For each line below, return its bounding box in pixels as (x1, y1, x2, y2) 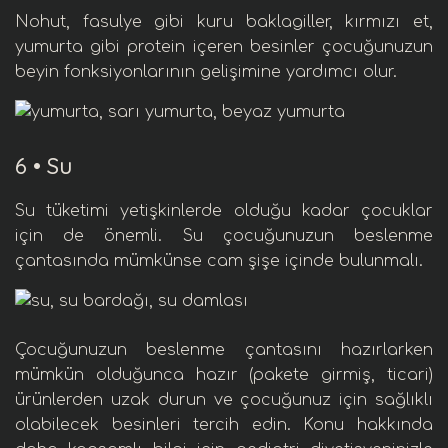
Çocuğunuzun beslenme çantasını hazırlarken (15, 341, 433, 359)
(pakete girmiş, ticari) (249, 366, 434, 384)
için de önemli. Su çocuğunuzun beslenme (15, 227, 433, 245)
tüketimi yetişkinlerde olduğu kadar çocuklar (35, 202, 433, 220)
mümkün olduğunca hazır (15, 366, 250, 384)
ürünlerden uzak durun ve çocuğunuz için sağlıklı (15, 391, 433, 409)
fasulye (82, 13, 142, 31)
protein (127, 38, 186, 56)
